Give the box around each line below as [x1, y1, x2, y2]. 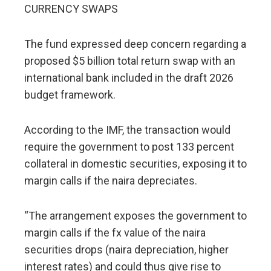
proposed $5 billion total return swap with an [24, 54, 235, 67]
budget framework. [24, 88, 116, 101]
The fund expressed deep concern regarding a [24, 37, 246, 50]
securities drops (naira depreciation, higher [24, 243, 229, 256]
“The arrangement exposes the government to [24, 209, 247, 222]
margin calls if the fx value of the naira [24, 226, 206, 239]
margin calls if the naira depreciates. [24, 174, 197, 187]
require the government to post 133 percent [24, 140, 234, 153]
